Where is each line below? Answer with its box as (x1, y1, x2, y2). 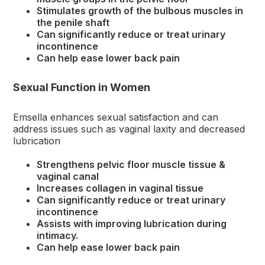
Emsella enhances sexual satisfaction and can (13, 111, 219, 124)
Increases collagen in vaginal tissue (37, 182, 204, 195)
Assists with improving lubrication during (37, 218, 227, 230)
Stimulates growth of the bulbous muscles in (37, 5, 244, 17)
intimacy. (37, 230, 79, 242)
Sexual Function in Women (13, 81, 151, 94)
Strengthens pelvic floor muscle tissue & (37, 159, 226, 171)
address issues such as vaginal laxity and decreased (13, 123, 245, 135)
